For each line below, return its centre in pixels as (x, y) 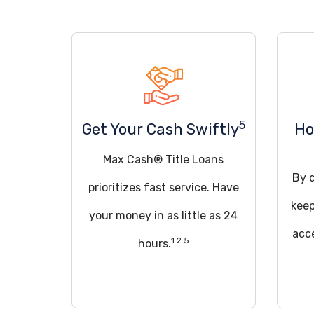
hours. (154, 244)
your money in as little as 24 (164, 216)
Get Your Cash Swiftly (160, 129)
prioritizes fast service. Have (163, 187)
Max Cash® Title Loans (164, 159)
